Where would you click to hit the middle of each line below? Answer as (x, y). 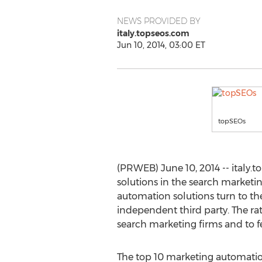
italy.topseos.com (153, 33)
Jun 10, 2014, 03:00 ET (161, 45)
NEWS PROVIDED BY (158, 21)
